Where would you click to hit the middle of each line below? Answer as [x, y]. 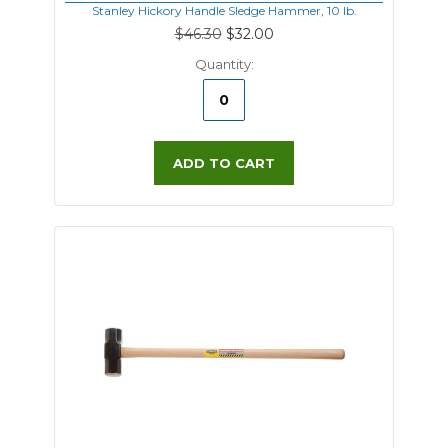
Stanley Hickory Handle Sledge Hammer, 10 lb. [224, 10]
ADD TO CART [224, 163]
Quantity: [224, 64]
